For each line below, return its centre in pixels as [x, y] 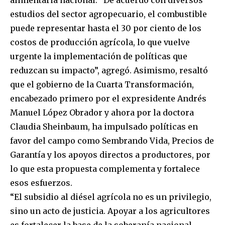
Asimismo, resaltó [171, 71]
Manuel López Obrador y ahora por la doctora [102, 113]
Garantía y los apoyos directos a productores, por [110, 155]
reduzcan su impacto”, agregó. [72, 71]
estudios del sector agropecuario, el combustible [108, 14]
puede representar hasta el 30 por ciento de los [106, 28]
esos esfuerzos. [41, 183]
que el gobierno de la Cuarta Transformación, [102, 85]
